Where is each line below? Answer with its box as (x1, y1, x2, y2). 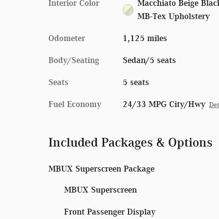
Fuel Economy (48, 99, 101, 109)
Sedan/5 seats (122, 55, 176, 65)
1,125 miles (122, 33, 167, 43)
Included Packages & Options (48, 134, 213, 150)
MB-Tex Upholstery (137, 11, 210, 21)
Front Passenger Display (64, 206, 155, 217)
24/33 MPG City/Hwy (122, 99, 205, 109)
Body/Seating (48, 55, 99, 65)
